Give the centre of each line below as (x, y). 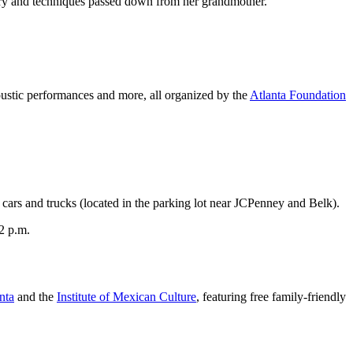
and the (35, 296)
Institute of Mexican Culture (126, 296)
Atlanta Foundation (298, 95)
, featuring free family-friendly (271, 296)
